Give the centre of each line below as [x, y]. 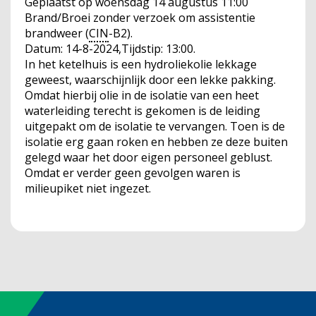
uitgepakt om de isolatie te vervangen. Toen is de [155, 126]
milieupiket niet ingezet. [88, 188]
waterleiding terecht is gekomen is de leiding [142, 111]
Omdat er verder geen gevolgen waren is [133, 173]
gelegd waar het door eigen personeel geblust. [148, 157]
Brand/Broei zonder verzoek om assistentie [140, 18]
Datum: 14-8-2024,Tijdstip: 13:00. [110, 49]
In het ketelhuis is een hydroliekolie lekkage [141, 64]
